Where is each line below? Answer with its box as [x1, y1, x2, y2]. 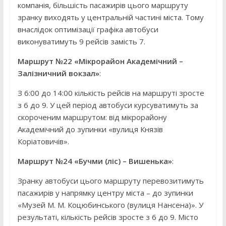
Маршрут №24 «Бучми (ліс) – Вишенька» [17, 156, 172, 166]
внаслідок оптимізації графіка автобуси [17, 24, 158, 35]
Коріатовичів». [17, 136, 69, 147]
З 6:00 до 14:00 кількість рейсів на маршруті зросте [17, 88, 204, 98]
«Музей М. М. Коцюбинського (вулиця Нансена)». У [17, 200, 203, 210]
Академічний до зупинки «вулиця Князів [17, 124, 163, 135]
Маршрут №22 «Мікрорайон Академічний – [17, 56, 183, 67]
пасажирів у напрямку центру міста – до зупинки [17, 188, 193, 198]
